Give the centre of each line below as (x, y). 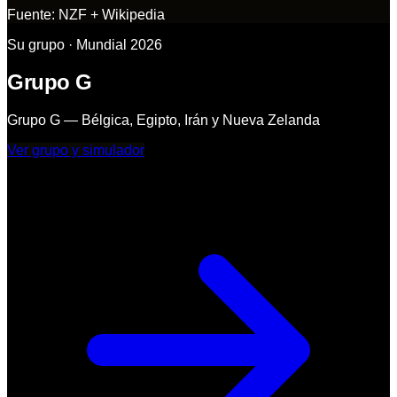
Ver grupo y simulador (76, 151)
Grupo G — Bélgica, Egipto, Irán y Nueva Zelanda (163, 121)
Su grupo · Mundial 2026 (85, 44)
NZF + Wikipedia (112, 14)
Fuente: (33, 14)
